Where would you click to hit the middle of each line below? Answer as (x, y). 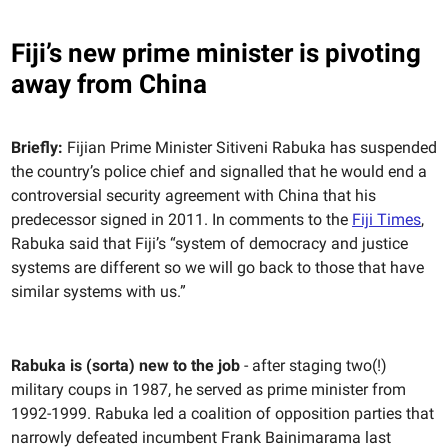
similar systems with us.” (98, 291)
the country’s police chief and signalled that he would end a (219, 171)
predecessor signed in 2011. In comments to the (181, 219)
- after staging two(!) (313, 365)
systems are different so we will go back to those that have (217, 267)
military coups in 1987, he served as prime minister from (208, 389)
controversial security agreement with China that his (193, 195)
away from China (109, 83)
